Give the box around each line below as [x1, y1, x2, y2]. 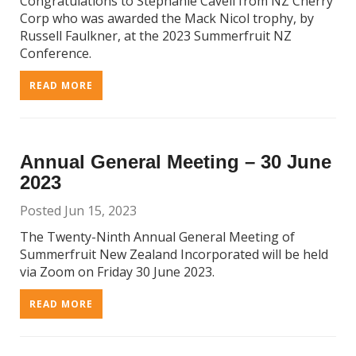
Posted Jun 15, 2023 [20, 202, 137, 219]
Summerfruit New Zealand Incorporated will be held [20, 246, 328, 263]
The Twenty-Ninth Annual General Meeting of [20, 228, 295, 246]
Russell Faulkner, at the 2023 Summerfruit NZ [20, 27, 292, 44]
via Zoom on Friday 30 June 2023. [20, 263, 215, 281]
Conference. [20, 44, 91, 62]
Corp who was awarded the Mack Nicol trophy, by [20, 10, 314, 27]
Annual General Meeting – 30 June [20, 151, 331, 172]
